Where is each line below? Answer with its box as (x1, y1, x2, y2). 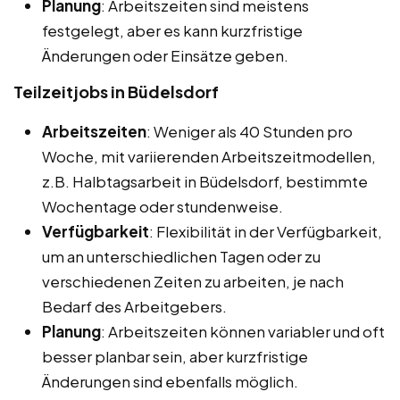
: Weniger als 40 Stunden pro (146, 121, 353, 141)
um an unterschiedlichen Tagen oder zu (42, 246, 321, 266)
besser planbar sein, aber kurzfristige (42, 346, 308, 366)
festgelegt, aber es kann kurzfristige (42, 20, 303, 40)
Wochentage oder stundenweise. (42, 196, 283, 216)
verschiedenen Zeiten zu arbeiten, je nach (42, 271, 344, 291)
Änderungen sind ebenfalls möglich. (42, 371, 298, 391)
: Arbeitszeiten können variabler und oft (101, 321, 385, 341)
